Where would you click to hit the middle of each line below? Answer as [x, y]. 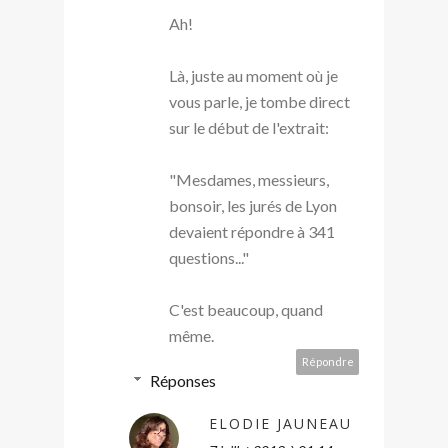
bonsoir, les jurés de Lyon [253, 205]
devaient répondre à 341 [252, 231]
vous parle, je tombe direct [259, 101]
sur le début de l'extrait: [249, 127]
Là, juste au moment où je [253, 75]
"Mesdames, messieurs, [249, 179]
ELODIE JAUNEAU [280, 423]
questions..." [209, 257]
